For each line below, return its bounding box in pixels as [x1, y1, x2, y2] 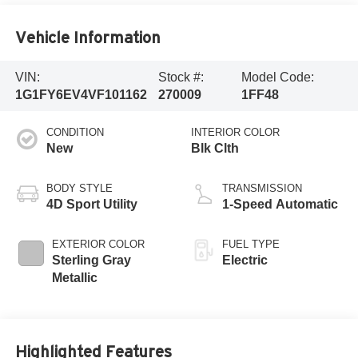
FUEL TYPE [222, 238, 280, 251]
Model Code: [241, 70, 314, 84]
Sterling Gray [51, 253, 131, 268]
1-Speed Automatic [222, 197, 338, 212]
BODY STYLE [46, 182, 113, 195]
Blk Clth [191, 141, 239, 156]
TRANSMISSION [222, 182, 302, 195]
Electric [222, 253, 268, 268]
